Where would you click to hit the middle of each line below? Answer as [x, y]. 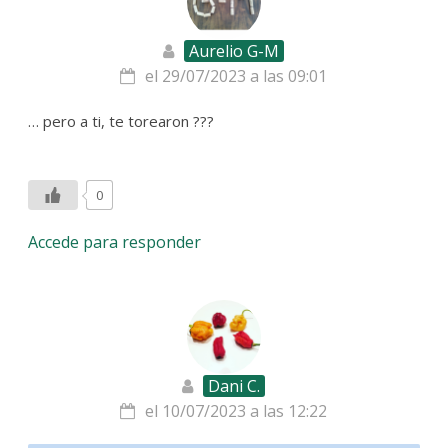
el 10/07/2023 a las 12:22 [236, 410]
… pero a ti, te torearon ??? [121, 120]
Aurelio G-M [234, 50]
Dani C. [234, 385]
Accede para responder [115, 241]
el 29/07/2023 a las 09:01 [236, 75]
